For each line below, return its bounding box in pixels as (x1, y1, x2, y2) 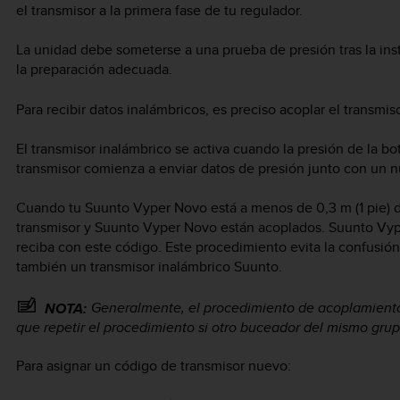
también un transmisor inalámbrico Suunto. (16, 256, 282, 278)
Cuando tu (16, 197, 85, 219)
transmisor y (16, 217, 95, 238)
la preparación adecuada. (16, 59, 172, 80)
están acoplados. (217, 217, 329, 238)
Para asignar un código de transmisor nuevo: (16, 355, 291, 377)
